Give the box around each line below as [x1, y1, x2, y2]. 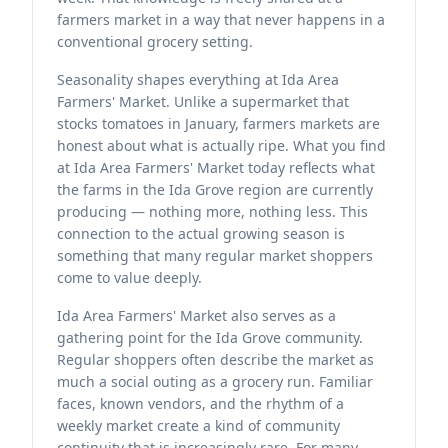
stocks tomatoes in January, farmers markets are [57, 114, 380, 133]
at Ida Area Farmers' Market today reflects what [57, 158, 375, 177]
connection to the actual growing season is [57, 224, 345, 243]
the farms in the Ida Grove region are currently [57, 180, 373, 199]
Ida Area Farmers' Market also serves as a [57, 306, 336, 325]
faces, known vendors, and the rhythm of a [57, 394, 344, 413]
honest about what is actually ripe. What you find [57, 136, 386, 155]
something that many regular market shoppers [57, 246, 373, 265]
